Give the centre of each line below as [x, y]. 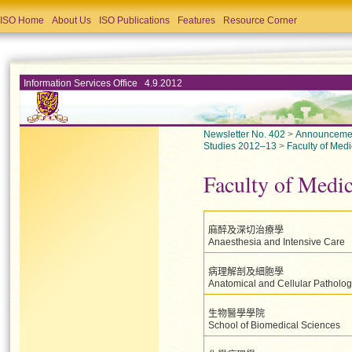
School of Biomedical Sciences [274, 325]
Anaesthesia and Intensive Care [277, 242]
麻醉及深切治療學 [246, 230]
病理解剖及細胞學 [246, 272]
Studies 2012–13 [240, 146]
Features [196, 20]
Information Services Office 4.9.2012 [103, 83]
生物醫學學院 [236, 313]
